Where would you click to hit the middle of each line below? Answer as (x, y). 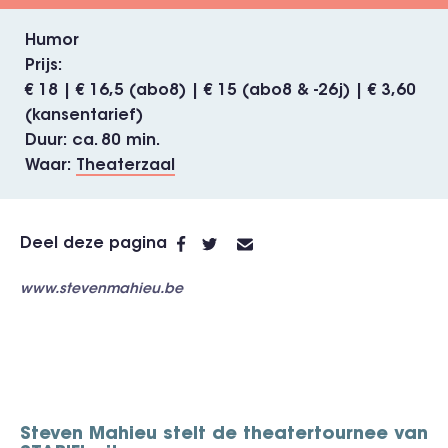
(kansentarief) (84, 116)
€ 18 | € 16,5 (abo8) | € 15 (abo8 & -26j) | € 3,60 (220, 91)
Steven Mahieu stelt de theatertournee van (224, 435)
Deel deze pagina (93, 243)
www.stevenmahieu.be (101, 290)
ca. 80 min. (116, 141)
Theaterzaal (125, 166)
